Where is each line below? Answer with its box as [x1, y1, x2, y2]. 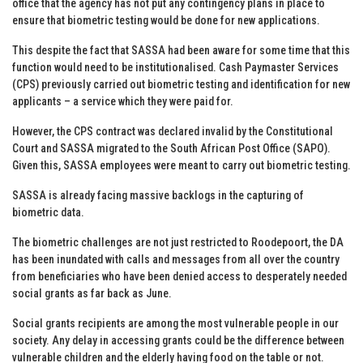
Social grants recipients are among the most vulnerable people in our [12, 316, 339, 330]
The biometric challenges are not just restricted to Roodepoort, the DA [12, 235, 344, 249]
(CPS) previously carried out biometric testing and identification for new [12, 77, 350, 91]
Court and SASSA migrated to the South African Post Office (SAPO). [12, 141, 331, 155]
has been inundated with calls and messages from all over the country [12, 252, 340, 266]
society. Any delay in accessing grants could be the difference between [12, 333, 344, 347]
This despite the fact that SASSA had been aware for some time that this [12, 43, 350, 57]
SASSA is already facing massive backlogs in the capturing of [12, 188, 304, 202]
